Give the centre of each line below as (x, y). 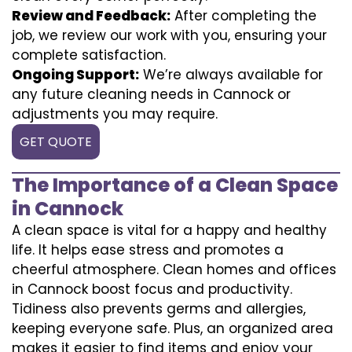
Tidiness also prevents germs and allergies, (159, 308)
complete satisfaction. (89, 55)
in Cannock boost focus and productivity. (152, 289)
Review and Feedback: (91, 15)
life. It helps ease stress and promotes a (148, 249)
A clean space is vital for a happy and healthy (169, 230)
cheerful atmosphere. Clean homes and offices (174, 269)
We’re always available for (231, 74)
